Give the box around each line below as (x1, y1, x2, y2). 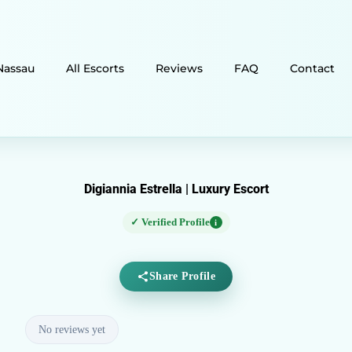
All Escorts (65, 61, 124, 76)
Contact (289, 61, 335, 76)
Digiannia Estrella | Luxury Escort (83, 181, 269, 197)
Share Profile (149, 270, 215, 283)
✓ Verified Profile (130, 216, 210, 229)
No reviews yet (38, 324, 106, 336)
